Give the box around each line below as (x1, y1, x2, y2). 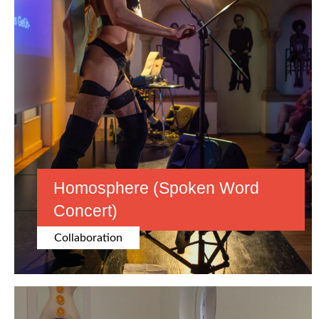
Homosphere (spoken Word (53, 179, 259, 198)
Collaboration (54, 232, 122, 244)
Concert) (53, 202, 117, 221)
